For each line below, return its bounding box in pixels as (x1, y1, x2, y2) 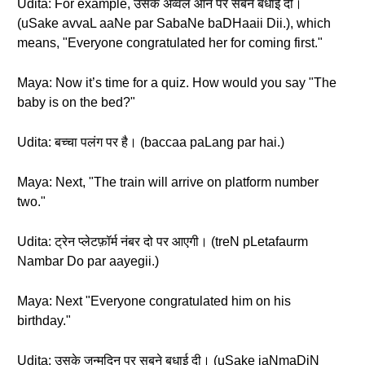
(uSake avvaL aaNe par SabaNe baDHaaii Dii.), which (17, 16, 331, 30)
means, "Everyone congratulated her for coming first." (17, 36, 323, 50)
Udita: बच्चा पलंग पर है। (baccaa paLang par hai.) (17, 135, 284, 149)
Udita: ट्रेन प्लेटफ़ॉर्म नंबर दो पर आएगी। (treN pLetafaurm (17, 235, 308, 248)
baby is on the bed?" (17, 95, 135, 109)
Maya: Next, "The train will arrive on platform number (17, 175, 319, 189)
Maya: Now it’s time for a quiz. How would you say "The (17, 76, 336, 90)
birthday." (17, 314, 71, 328)
